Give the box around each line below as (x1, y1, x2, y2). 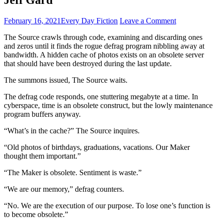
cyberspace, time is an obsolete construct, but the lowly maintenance (4, 101, 213, 109)
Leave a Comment (120, 16, 176, 25)
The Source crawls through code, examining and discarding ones (4, 33, 202, 41)
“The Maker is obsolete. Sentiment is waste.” (4, 168, 142, 177)
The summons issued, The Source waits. (4, 75, 127, 84)
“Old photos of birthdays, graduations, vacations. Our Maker (4, 143, 190, 151)
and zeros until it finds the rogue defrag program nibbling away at (4, 41, 204, 50)
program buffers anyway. (4, 109, 81, 118)
